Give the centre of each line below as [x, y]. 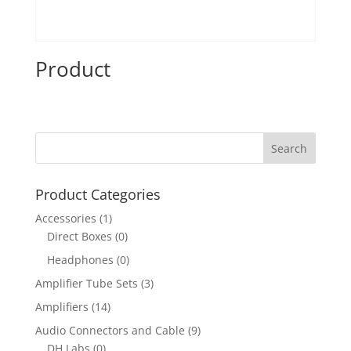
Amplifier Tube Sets [86, 284]
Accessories [65, 219]
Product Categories [98, 195]
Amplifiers [62, 307]
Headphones [80, 260]
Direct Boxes [79, 237]
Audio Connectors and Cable [110, 331]
